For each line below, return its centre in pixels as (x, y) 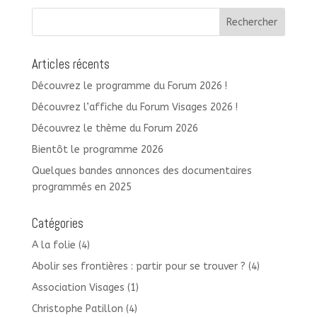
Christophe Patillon (77, 309)
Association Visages (78, 288)
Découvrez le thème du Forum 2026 (115, 129)
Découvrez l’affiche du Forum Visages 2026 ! (134, 108)
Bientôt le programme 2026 (97, 150)
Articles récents (70, 64)
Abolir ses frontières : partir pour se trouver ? (138, 267)
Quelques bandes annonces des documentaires (142, 171)
